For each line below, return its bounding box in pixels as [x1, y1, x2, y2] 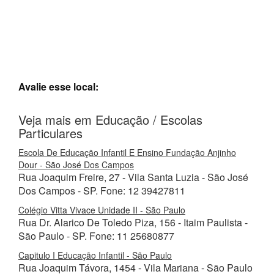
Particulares [18, 124, 83, 142]
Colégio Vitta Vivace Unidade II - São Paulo [18, 204, 185, 216]
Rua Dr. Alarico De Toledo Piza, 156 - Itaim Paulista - [18, 215, 248, 229]
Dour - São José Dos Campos [18, 158, 134, 171]
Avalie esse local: [18, 80, 98, 94]
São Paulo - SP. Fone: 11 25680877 [18, 229, 174, 243]
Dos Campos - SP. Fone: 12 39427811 [18, 183, 185, 198]
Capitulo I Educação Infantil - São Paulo [18, 249, 172, 261]
